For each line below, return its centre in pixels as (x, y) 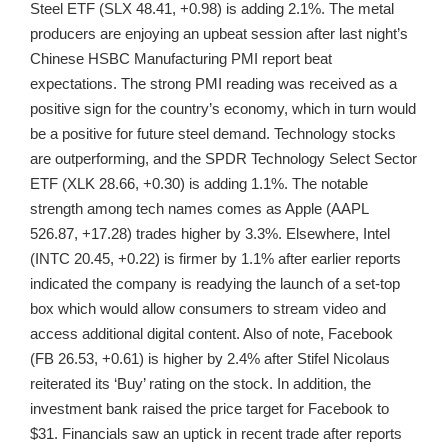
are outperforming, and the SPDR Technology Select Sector (223, 159)
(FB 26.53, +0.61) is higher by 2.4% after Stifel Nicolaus (210, 359)
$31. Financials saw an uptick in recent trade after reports (216, 434)
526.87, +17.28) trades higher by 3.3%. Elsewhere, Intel (210, 234)
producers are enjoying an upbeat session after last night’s (219, 34)
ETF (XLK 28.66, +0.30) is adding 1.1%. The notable (199, 184)
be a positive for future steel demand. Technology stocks (213, 134)
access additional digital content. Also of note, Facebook (211, 334)
